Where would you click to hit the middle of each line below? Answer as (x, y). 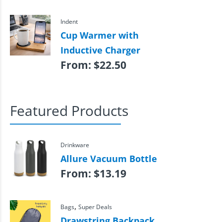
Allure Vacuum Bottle (109, 158)
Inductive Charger (100, 50)
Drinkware (75, 144)
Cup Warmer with (99, 35)
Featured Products (69, 111)
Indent (69, 22)
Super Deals (95, 206)
